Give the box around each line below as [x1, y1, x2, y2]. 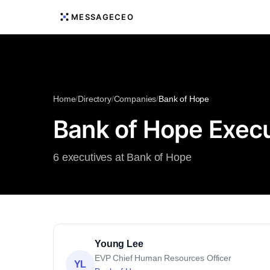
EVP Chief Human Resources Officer [95, 253, 231, 263]
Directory [78, 94, 111, 104]
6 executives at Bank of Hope [53, 151, 192, 163]
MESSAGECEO [71, 12, 134, 22]
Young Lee [95, 239, 143, 249]
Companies [113, 94, 157, 104]
